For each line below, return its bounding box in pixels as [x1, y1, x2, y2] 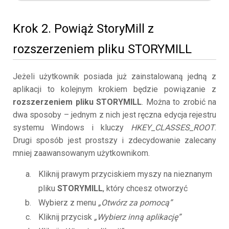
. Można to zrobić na [142, 97, 216, 107]
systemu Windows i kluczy [13, 123, 131, 133]
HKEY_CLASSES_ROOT [131, 123, 215, 133]
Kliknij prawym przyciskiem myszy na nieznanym [38, 169, 212, 179]
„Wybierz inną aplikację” [94, 212, 181, 222]
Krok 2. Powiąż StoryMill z [13, 21, 154, 36]
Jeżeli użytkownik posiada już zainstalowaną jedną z [13, 72, 216, 82]
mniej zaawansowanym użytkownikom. [13, 148, 150, 158]
